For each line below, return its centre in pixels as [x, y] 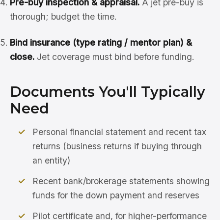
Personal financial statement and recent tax [120, 132]
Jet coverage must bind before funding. [114, 57]
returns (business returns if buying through [117, 146]
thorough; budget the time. [63, 16]
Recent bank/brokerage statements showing [121, 181]
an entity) [52, 160]
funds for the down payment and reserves [116, 195]
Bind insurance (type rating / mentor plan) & [101, 42]
